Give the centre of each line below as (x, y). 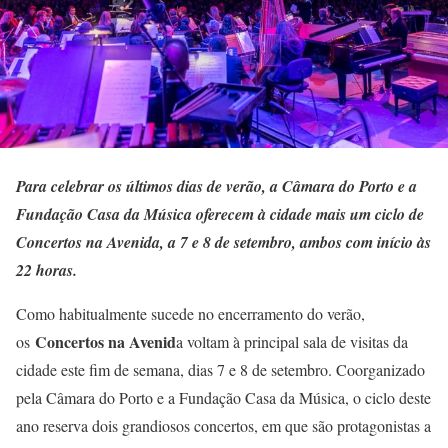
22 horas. (46, 270)
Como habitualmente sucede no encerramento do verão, (190, 314)
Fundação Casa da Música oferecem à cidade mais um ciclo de (220, 214)
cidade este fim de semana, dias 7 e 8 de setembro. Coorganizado (220, 370)
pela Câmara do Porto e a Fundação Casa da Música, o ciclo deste (223, 398)
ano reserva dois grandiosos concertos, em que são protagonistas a (223, 426)
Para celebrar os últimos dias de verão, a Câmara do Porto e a (216, 186)
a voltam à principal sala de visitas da (292, 342)
